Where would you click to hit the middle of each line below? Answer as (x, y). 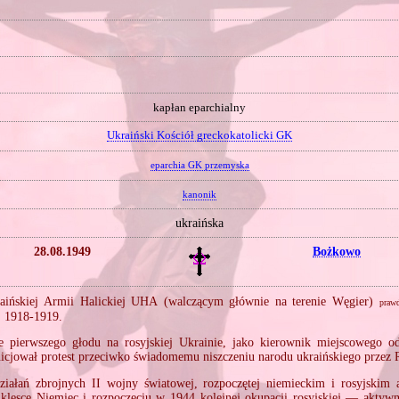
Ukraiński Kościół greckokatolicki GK (199, 136)
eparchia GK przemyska (199, 165)
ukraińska (199, 223)
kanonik (199, 194)
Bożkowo (336, 252)
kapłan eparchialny (199, 107)
